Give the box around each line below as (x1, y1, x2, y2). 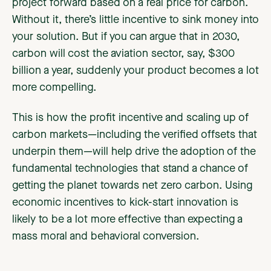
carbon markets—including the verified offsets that (12, 129, 257, 141)
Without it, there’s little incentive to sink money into (12, 15, 259, 26)
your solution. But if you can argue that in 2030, (12, 31, 240, 43)
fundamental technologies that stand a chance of (12, 163, 248, 175)
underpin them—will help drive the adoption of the (12, 146, 256, 158)
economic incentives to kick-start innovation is (12, 197, 238, 209)
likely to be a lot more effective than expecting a (12, 214, 243, 226)
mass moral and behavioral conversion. (12, 231, 199, 243)
